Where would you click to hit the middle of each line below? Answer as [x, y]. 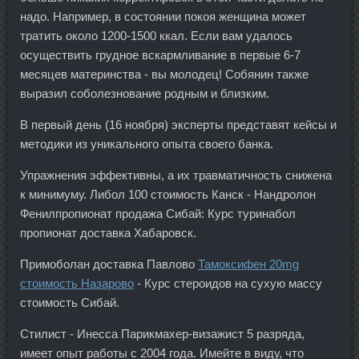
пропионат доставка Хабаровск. [108, 232]
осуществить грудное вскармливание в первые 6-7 [160, 54]
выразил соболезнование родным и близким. [145, 93]
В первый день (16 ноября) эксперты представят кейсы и [178, 124]
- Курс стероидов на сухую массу [228, 283]
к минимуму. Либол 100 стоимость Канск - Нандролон [168, 194]
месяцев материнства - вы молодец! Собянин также [164, 74]
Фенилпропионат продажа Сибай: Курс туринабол [158, 213]
